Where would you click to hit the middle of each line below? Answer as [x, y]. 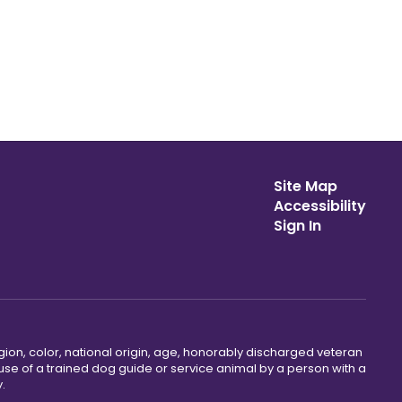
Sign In [297, 225]
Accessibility [319, 205]
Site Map [305, 186]
